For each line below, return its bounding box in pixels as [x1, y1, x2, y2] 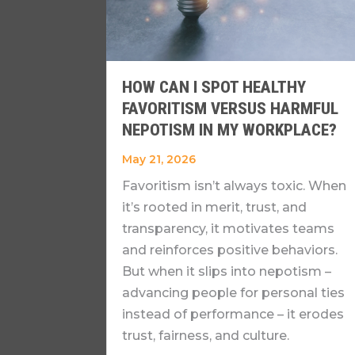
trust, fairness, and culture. [122, 327, 290, 343]
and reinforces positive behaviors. [122, 242, 338, 258]
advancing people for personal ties [122, 284, 345, 300]
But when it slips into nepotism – [122, 263, 332, 279]
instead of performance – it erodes [122, 306, 345, 322]
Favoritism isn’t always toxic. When [122, 177, 347, 193]
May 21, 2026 [122, 151, 197, 166]
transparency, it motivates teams [122, 220, 335, 236]
